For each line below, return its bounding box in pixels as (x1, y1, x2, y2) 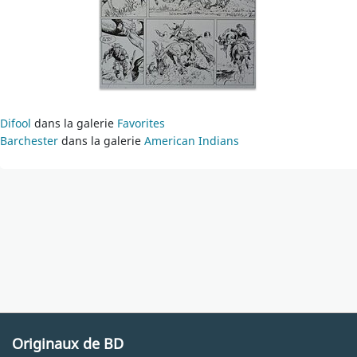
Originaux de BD (12, 334, 124, 353)
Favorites (117, 116, 165, 131)
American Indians (144, 133, 239, 148)
